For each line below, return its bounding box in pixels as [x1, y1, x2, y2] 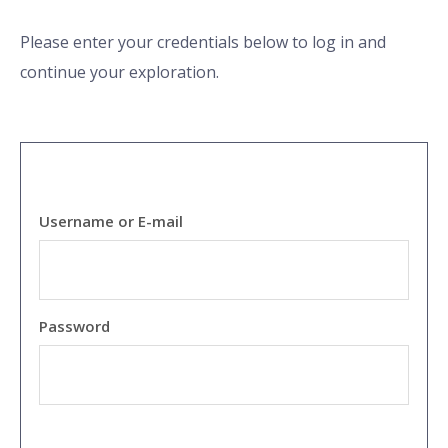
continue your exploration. [20, 61, 219, 84]
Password [39, 316, 110, 337]
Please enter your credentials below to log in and [20, 31, 386, 54]
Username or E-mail [39, 211, 183, 232]
